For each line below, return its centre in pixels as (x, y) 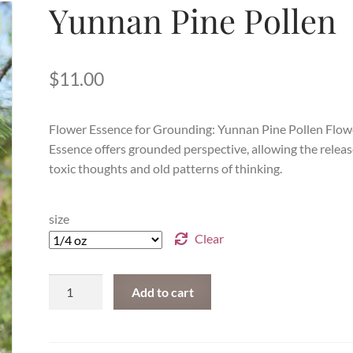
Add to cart (162, 292)
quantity (72, 342)
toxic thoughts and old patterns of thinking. (166, 169)
